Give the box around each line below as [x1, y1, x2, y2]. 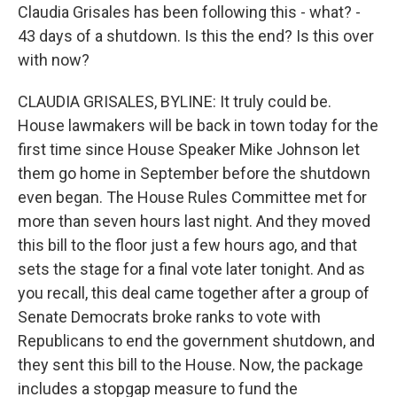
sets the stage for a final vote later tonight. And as [18, 260, 365, 278]
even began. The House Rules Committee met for [18, 188, 367, 206]
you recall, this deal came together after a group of [18, 284, 370, 302]
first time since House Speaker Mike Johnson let [18, 140, 360, 159]
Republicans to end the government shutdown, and [18, 331, 375, 350]
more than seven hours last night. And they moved [18, 212, 370, 230]
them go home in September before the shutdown [18, 164, 370, 183]
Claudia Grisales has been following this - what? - [18, 3, 361, 21]
